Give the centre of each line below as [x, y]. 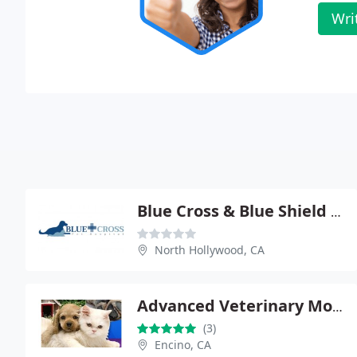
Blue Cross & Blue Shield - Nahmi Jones [336, 212]
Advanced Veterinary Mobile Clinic [337, 306]
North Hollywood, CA [210, 249]
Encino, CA [183, 344]
